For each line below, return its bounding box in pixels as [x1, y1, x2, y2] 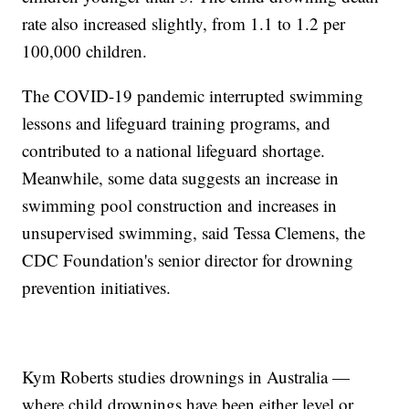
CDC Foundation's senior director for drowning [22, 248, 354, 272]
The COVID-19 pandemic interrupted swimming [22, 84, 364, 108]
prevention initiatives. [22, 276, 172, 299]
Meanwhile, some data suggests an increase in [22, 166, 340, 190]
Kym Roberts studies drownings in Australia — [22, 365, 351, 389]
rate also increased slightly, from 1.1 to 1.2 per [22, 12, 346, 36]
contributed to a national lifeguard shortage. [22, 139, 326, 163]
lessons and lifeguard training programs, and [22, 111, 331, 135]
